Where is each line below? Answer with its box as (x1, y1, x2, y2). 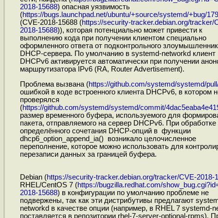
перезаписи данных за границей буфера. (19, 150, 157, 159)
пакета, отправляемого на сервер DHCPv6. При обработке (19, 119, 216, 127)
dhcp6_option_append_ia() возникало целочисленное (19, 135, 196, 143)
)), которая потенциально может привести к (57, 26, 202, 35)
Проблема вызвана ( (19, 80, 89, 89)
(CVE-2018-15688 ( (19, 18, 82, 27)
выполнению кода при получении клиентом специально (19, 34, 206, 42)
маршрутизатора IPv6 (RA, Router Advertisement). (19, 65, 184, 73)
